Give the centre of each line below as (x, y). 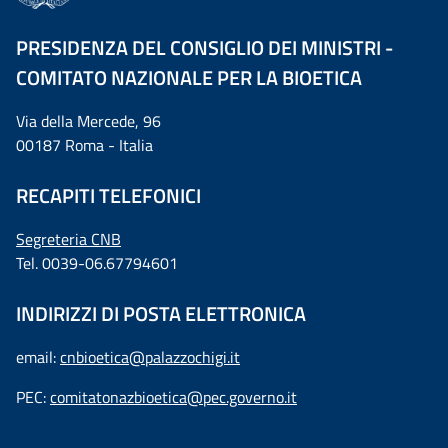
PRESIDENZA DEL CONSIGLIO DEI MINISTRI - (204, 47)
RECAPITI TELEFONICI (108, 195)
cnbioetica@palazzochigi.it (150, 357)
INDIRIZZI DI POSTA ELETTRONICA (161, 313)
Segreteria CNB (68, 239)
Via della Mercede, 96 (88, 121)
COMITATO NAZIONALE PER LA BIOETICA (189, 77)
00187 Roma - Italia (84, 145)
